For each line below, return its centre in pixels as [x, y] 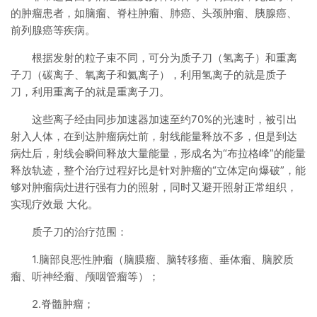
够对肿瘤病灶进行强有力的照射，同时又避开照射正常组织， [154, 187]
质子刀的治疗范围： [80, 232]
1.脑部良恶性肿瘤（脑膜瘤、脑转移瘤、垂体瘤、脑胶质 [163, 259]
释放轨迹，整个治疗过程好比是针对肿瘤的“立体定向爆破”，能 [158, 170]
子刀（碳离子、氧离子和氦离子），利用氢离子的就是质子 [149, 75]
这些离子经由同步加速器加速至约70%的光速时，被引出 [165, 119]
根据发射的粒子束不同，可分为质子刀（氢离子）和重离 [165, 58]
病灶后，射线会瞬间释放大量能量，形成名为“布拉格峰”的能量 [158, 153]
